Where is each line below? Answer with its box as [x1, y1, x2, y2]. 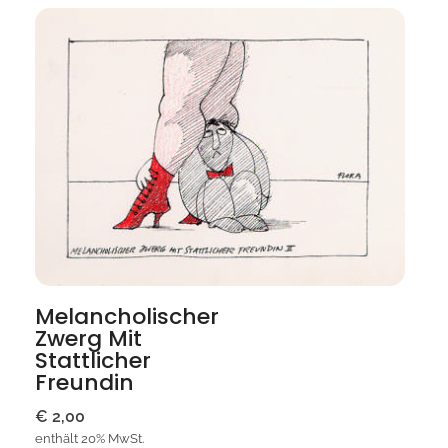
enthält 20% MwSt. [35, 430, 144, 446]
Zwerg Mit [35, 322, 142, 354]
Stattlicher [35, 344, 151, 376]
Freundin [35, 366, 134, 398]
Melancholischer [35, 300, 219, 332]
